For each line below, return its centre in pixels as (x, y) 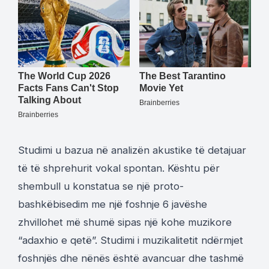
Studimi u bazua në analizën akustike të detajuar (132, 150)
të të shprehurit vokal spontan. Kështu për (119, 168)
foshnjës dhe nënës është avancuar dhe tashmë (131, 258)
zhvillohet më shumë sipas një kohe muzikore (125, 222)
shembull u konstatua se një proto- (101, 186)
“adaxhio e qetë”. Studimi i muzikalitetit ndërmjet (131, 240)
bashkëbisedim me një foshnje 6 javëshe (113, 204)
